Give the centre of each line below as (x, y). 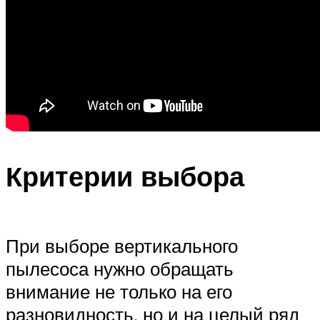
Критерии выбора (125, 176)
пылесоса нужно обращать (120, 269)
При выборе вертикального (122, 246)
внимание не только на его (119, 292)
